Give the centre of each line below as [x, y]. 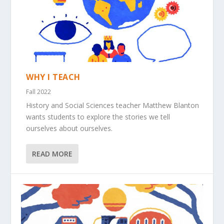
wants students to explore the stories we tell [98, 117]
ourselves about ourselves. [69, 128]
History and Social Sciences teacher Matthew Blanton [113, 105]
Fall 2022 [39, 92]
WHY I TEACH [53, 77]
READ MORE [52, 154]
